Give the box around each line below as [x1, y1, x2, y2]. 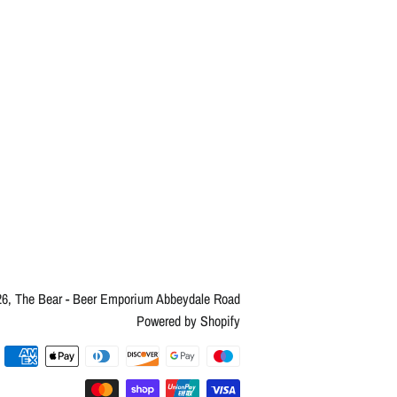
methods [239, 368, 284, 388]
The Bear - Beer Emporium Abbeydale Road [14, 288, 240, 308]
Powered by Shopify [136, 310, 240, 331]
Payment [239, 346, 286, 366]
